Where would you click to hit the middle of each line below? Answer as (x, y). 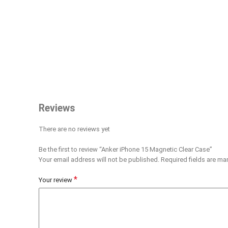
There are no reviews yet (74, 129)
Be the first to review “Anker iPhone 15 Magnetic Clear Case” (125, 149)
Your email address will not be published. (99, 159)
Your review (56, 180)
